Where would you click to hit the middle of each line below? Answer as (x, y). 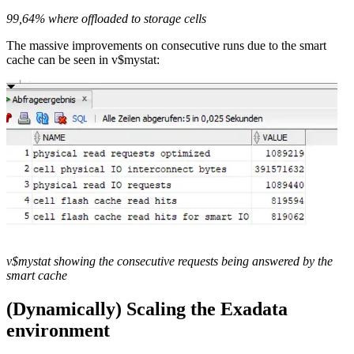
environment (58, 330)
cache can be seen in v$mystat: (83, 59)
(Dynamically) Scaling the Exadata (147, 309)
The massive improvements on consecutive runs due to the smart (166, 45)
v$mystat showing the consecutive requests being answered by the (169, 261)
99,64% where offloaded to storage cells (106, 18)
